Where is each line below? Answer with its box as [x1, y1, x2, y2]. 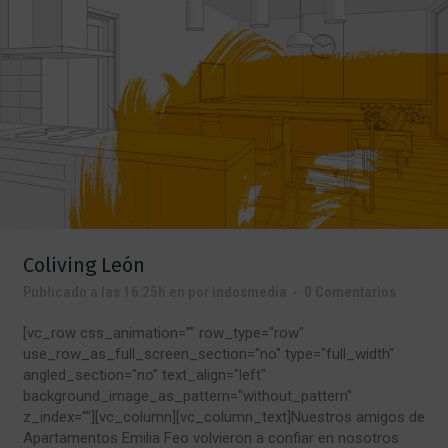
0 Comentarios [304, 282, 396, 301]
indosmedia [212, 282, 287, 301]
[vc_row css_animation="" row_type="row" [23, 323, 304, 342]
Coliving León [23, 252, 145, 277]
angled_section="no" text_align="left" [23, 365, 266, 384]
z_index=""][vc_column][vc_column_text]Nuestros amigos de [23, 407, 425, 426]
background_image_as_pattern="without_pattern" [23, 386, 352, 405]
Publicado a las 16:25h [23, 282, 166, 301]
